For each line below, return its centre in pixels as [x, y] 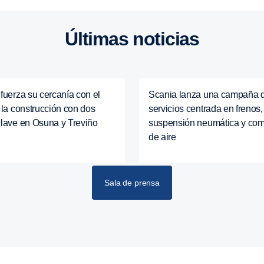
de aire [162, 137]
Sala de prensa [132, 183]
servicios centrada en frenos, [206, 109]
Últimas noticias [138, 39]
